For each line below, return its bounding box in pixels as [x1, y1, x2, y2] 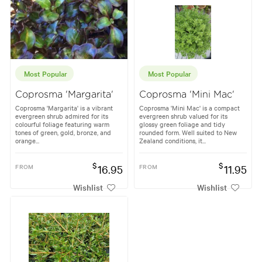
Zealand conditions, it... [139, 135, 206, 145]
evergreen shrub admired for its [15, 111, 109, 120]
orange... [15, 135, 40, 145]
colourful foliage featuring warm [15, 119, 110, 129]
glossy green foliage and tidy [139, 119, 225, 129]
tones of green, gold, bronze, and [15, 127, 112, 137]
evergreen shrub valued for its [139, 111, 227, 120]
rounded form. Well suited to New [139, 127, 237, 137]
